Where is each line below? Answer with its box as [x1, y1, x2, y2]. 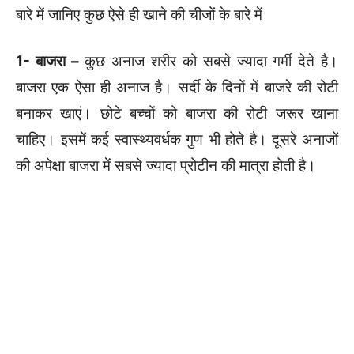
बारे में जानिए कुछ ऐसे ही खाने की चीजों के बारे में [16, 5, 262, 24]
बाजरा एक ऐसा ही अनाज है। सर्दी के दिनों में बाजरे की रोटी [16, 77, 338, 96]
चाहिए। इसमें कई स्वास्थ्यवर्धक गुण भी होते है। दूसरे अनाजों [16, 130, 338, 149]
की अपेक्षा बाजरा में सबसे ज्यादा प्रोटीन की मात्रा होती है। [16, 156, 316, 175]
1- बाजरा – [16, 51, 79, 70]
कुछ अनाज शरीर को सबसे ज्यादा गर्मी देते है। [78, 51, 339, 70]
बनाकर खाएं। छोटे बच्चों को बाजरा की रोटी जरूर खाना [16, 104, 338, 122]
